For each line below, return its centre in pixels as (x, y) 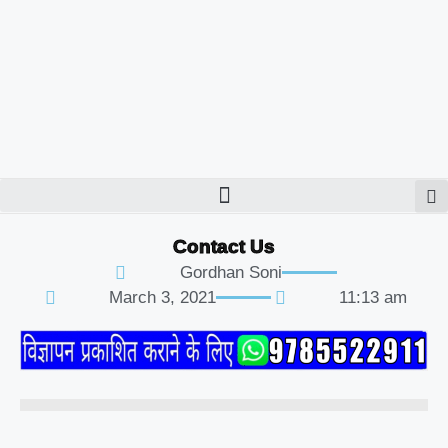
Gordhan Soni (230, 272)
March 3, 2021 (162, 297)
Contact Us (224, 246)
